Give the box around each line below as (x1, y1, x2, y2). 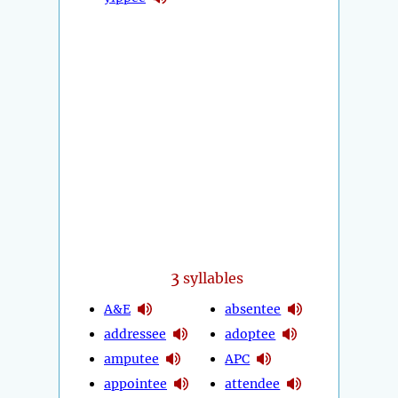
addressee (104, 325, 166, 342)
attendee (225, 375, 281, 392)
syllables (179, 269, 244, 288)
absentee (225, 300, 282, 317)
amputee (104, 350, 159, 367)
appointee (104, 375, 167, 392)
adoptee (225, 325, 276, 342)
